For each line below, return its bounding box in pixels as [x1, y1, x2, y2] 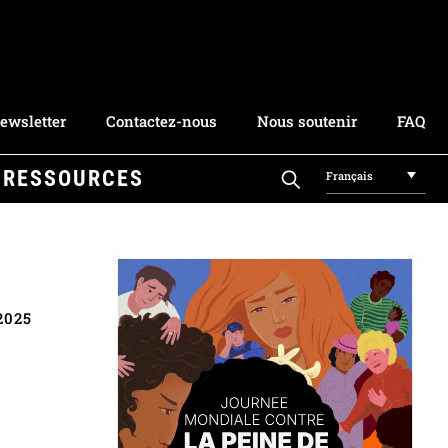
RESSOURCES [3, 165, 144, 191]
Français [326, 167, 373, 183]
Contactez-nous [106, 111, 217, 131]
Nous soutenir [257, 111, 357, 131]
